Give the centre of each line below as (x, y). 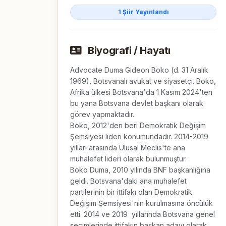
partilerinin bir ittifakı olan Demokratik (131, 192)
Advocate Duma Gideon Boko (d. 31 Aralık (139, 70)
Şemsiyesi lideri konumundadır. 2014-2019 (139, 136)
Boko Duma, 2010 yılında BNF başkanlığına (140, 169)
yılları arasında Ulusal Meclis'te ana (128, 147)
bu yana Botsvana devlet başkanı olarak (137, 103)
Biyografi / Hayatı (128, 50)
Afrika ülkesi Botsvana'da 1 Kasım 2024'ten (141, 92)
